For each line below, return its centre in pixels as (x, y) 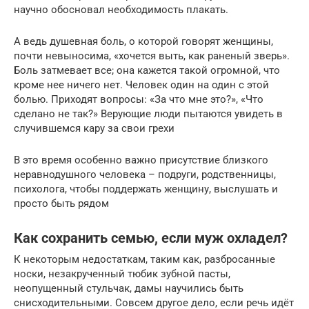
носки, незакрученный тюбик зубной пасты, (122, 273)
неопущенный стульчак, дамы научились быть (129, 288)
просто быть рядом (61, 203)
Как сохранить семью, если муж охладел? (151, 239)
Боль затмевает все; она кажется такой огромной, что (147, 70)
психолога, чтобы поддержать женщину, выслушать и (146, 189)
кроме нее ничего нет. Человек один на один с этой (141, 84)
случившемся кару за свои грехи (94, 128)
